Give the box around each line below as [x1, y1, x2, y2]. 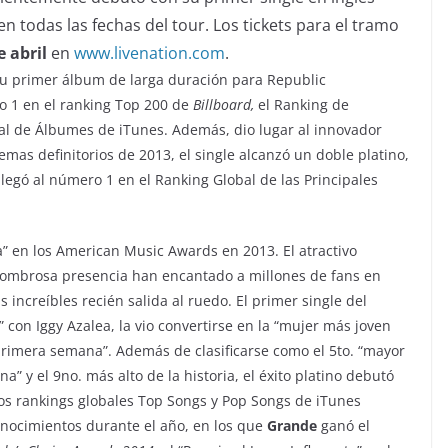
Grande [263, 415, 317, 435]
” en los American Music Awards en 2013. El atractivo [3, 240, 357, 260]
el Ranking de [258, 94, 349, 114]
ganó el [317, 415, 370, 435]
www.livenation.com [74, 41, 225, 64]
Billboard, [193, 94, 258, 114]
